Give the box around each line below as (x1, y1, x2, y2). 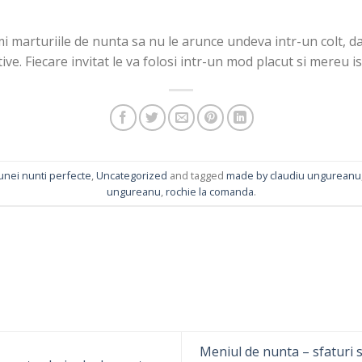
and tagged (166, 167, 226, 183)
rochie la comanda (165, 183, 254, 199)
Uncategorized (95, 167, 167, 183)
